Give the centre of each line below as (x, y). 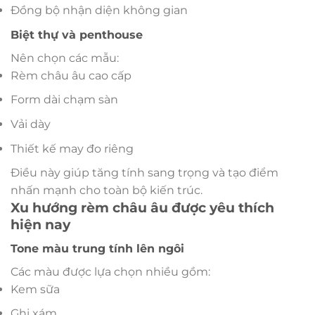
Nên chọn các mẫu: (65, 58)
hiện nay (40, 225)
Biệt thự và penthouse (77, 34)
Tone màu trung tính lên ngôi (97, 248)
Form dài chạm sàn (64, 100)
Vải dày (31, 124)
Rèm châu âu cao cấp (71, 75)
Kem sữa (35, 289)
